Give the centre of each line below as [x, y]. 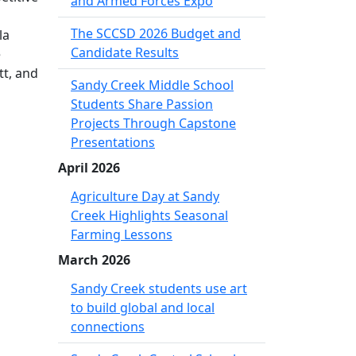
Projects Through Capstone [153, 123]
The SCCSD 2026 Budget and [156, 33]
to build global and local [143, 308]
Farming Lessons [122, 234]
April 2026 [89, 168]
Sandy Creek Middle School [152, 85]
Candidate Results [125, 52]
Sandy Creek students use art [159, 288]
